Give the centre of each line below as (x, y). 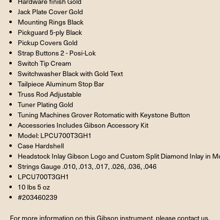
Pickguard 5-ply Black (50, 32)
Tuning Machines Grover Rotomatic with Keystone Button (104, 114)
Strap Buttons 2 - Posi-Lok (57, 53)
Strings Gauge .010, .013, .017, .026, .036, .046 (87, 166)
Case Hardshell (41, 145)
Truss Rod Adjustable (50, 94)
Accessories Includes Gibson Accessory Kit (83, 125)
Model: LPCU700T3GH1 (55, 135)
